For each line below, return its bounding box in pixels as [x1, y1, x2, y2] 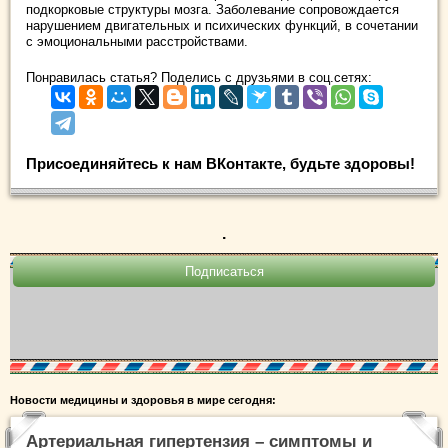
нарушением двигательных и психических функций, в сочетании [26, 18, 418, 33]
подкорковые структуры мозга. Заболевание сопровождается [26, 2, 399, 17]
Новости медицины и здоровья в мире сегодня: [10, 394, 276, 406]
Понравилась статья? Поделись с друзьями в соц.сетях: [26, 70, 372, 85]
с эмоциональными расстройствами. [26, 34, 248, 49]
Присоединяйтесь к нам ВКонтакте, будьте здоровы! [26, 155, 415, 172]
